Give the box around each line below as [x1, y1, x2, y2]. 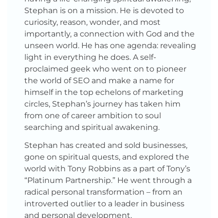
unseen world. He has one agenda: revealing [24, 41, 196, 50]
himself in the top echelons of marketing [24, 88, 183, 97]
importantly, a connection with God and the [24, 29, 195, 38]
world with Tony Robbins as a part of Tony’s [24, 163, 190, 173]
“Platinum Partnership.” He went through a [24, 175, 192, 185]
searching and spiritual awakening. [24, 123, 160, 132]
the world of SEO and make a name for [24, 76, 174, 85]
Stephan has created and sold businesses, [24, 140, 187, 150]
